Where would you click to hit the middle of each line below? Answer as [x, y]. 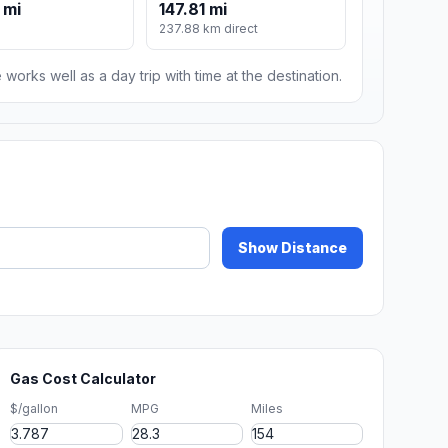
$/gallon [34, 409]
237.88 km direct [209, 29]
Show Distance [292, 248]
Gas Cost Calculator [83, 379]
